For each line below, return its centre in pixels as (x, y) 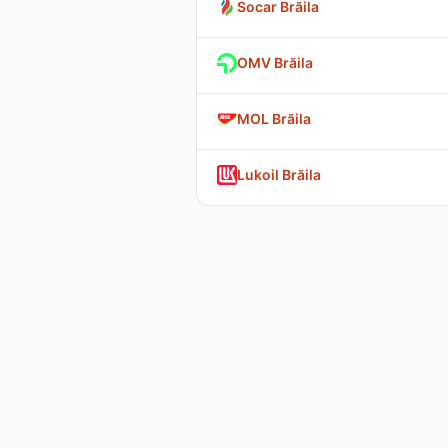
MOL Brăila (274, 118)
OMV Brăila (275, 62)
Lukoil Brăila (279, 174)
